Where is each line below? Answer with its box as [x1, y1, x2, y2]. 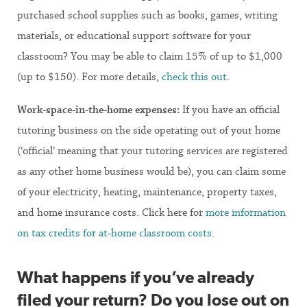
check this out [162, 70, 227, 83]
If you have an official [180, 103, 280, 116]
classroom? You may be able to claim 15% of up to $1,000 [17, 49, 282, 62]
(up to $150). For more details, [17, 70, 162, 83]
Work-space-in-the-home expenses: [17, 103, 180, 116]
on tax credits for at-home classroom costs [17, 226, 212, 239]
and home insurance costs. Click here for [17, 206, 206, 219]
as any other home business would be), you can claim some [17, 164, 286, 177]
